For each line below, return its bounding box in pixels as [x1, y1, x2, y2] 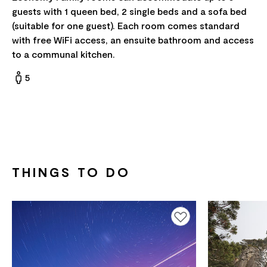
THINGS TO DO [12, 164, 131, 180]
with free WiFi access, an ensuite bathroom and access [12, 34, 254, 46]
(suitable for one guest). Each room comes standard [12, 20, 240, 32]
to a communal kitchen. [12, 48, 115, 60]
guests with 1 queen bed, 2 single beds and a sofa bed [12, 5, 247, 17]
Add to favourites [170, 210, 215, 222]
